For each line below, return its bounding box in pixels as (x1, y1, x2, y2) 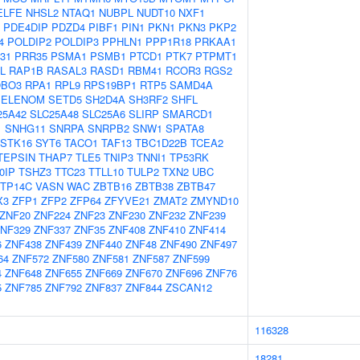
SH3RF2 (129, 92, 168, 107)
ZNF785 (5, 280, 42, 295)
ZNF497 (200, 236, 237, 252)
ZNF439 (45, 236, 82, 252)
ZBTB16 (93, 178, 132, 194)
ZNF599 (173, 251, 210, 266)
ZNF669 (85, 265, 122, 280)
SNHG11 (5, 121, 46, 136)
